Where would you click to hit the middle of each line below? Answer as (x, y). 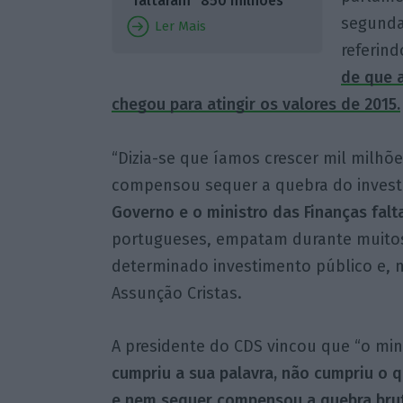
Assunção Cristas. (176, 293)
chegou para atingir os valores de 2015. (255, 104)
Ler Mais (178, 26)
